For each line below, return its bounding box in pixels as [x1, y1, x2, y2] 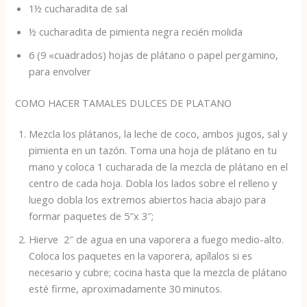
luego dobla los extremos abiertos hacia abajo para [29, 193, 267, 207]
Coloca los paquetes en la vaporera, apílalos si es [29, 249, 253, 263]
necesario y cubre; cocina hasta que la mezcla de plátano [29, 265, 288, 280]
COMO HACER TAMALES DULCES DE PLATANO [15, 95, 235, 110]
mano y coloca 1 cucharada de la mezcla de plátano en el [29, 160, 288, 174]
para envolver [29, 64, 95, 78]
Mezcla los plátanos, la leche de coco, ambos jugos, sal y [29, 127, 288, 141]
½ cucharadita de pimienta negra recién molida [29, 24, 243, 38]
